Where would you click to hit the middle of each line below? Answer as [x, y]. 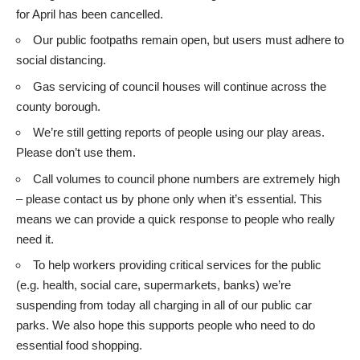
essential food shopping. [79, 346]
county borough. [58, 106]
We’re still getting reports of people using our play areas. [179, 133]
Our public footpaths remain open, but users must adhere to [188, 40]
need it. [35, 239]
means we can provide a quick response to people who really [176, 219]
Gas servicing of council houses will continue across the [180, 86]
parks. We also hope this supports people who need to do [166, 325]
